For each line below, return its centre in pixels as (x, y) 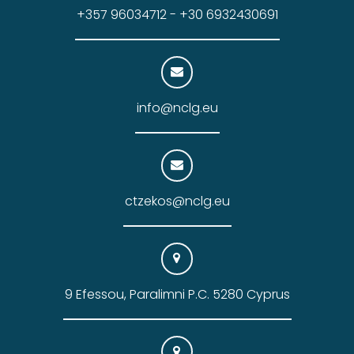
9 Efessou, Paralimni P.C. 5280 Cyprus (177, 294)
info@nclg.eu (177, 107)
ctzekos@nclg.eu (177, 201)
